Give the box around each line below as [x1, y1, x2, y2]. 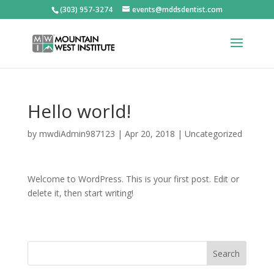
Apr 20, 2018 [124, 128, 175, 139]
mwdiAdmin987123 [39, 128, 115, 139]
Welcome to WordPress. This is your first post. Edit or [27, 173, 239, 185]
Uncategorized [184, 128, 242, 139]
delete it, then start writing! [27, 187, 133, 199]
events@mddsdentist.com [131, 4, 223, 15]
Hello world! [27, 98, 131, 124]
